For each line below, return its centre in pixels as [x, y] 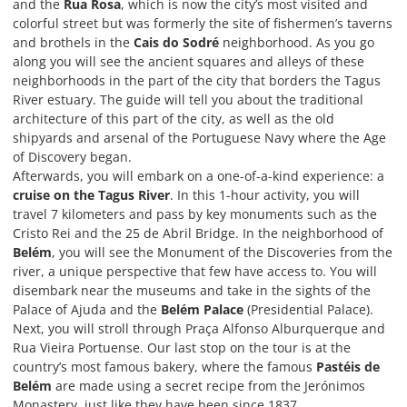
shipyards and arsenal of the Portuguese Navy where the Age [199, 138]
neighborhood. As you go [298, 42]
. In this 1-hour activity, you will [265, 195]
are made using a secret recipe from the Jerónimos [208, 386]
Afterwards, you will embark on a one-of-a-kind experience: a [199, 176]
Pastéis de [348, 367]
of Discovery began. [72, 157]
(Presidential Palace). [308, 309]
